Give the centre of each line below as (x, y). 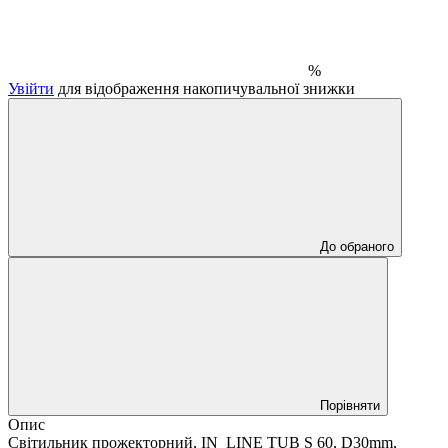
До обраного (357, 246)
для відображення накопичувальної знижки (204, 88)
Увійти (31, 88)
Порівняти (350, 405)
